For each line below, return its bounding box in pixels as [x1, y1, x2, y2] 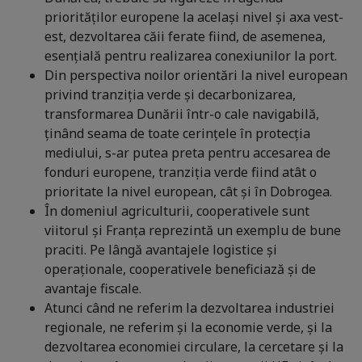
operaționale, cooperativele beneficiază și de [44, 260, 316, 279]
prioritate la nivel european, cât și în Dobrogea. [44, 183, 332, 201]
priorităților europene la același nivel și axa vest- [44, 8, 343, 27]
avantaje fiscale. [44, 280, 141, 298]
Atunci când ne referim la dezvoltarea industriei [44, 299, 335, 318]
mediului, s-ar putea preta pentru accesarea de [44, 144, 330, 162]
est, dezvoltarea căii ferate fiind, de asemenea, [44, 27, 326, 46]
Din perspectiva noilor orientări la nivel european [44, 66, 347, 85]
